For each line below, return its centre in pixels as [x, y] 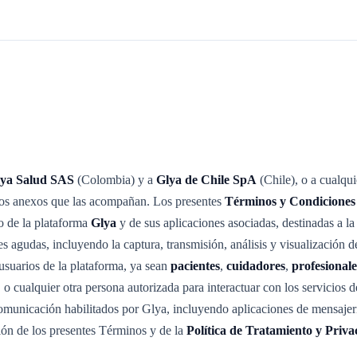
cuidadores [256, 266]
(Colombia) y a [115, 180]
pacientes [195, 266]
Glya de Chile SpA [206, 180]
